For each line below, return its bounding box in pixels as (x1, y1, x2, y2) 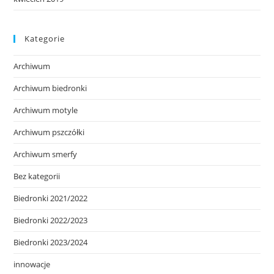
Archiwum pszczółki (13, 127, 85, 138)
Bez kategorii (13, 171, 61, 182)
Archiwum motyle (13, 105, 78, 116)
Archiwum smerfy (13, 149, 78, 160)
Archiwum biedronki (13, 83, 87, 94)
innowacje (13, 259, 51, 270)
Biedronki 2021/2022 (13, 193, 88, 204)
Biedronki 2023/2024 (13, 237, 88, 248)
